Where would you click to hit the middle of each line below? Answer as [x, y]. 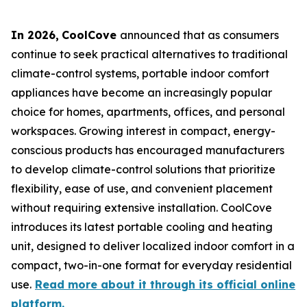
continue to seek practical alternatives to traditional [149, 54]
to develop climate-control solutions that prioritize [143, 169]
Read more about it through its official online [165, 284]
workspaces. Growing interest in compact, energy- [143, 131]
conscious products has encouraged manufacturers [148, 150]
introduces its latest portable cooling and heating [142, 227]
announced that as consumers [199, 35]
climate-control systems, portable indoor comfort [140, 73]
